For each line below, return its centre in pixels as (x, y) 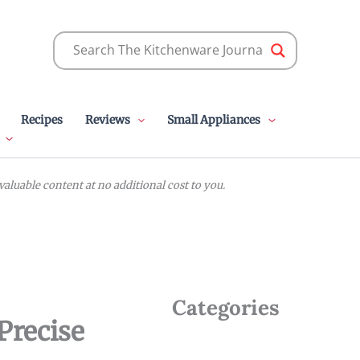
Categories (226, 307)
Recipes (41, 120)
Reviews (107, 120)
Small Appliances (214, 120)
